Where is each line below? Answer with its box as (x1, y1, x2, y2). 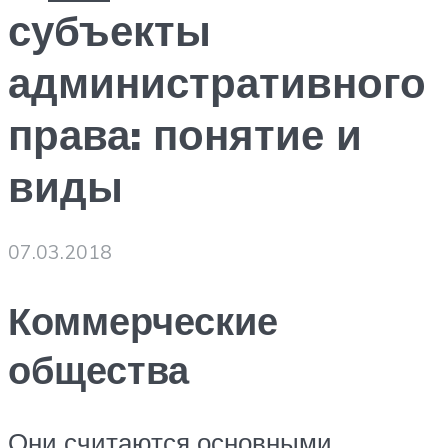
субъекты (8, 4, 211, 57)
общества (8, 344, 189, 394)
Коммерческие (8, 295, 278, 345)
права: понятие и (8, 108, 362, 161)
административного (8, 56, 426, 109)
